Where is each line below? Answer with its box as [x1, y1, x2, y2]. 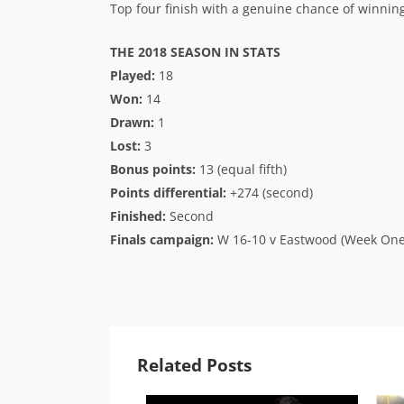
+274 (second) [226, 184, 313, 201]
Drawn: [110, 114, 154, 131]
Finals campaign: [110, 231, 214, 248]
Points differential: [110, 184, 226, 201]
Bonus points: [110, 161, 196, 178]
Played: [110, 67, 155, 84]
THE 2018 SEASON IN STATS [110, 43, 280, 60]
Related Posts [137, 353, 252, 377]
